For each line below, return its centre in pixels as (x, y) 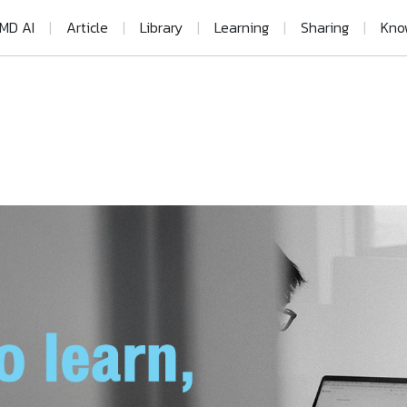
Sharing (324, 28)
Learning (241, 28)
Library (161, 28)
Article (87, 28)
